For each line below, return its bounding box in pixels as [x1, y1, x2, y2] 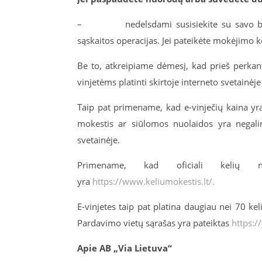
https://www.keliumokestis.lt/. [92, 175, 215, 187]
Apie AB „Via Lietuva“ [77, 242, 172, 254]
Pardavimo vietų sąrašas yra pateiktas [77, 217, 232, 229]
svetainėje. [77, 134, 120, 146]
